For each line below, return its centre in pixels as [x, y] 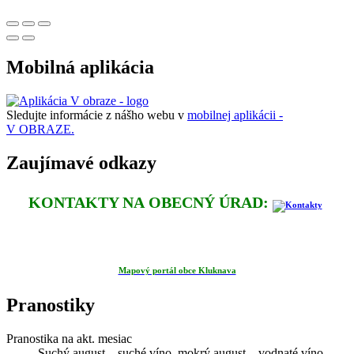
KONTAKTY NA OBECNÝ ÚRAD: [148, 202]
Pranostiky [51, 305]
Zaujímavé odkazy [81, 162]
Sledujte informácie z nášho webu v [97, 115]
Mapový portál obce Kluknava [177, 270]
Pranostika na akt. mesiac [69, 338]
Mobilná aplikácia [80, 68]
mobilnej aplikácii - [235, 115]
